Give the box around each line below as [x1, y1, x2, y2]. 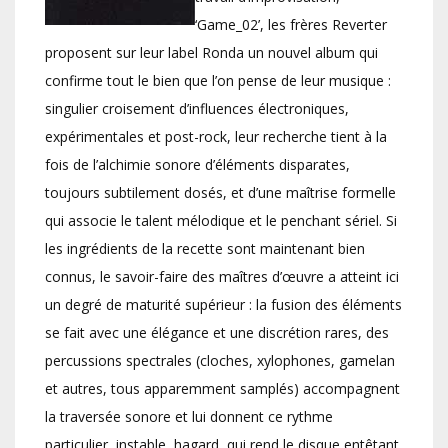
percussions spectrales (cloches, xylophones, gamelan [45, 351, 395, 371]
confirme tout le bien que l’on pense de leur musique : [45, 71, 391, 91]
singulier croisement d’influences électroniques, [45, 99, 349, 119]
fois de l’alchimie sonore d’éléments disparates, [45, 155, 350, 175]
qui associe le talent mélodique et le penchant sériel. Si [45, 211, 397, 231]
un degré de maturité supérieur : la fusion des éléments [45, 295, 402, 315]
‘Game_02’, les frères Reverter [195, 15, 387, 35]
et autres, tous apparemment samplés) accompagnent [45, 379, 400, 399]
